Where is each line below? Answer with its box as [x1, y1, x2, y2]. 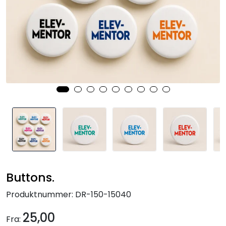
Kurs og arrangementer [10, 4, 104, 16]
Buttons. [6, 168, 54, 186]
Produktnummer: [6, 188, 73, 200]
